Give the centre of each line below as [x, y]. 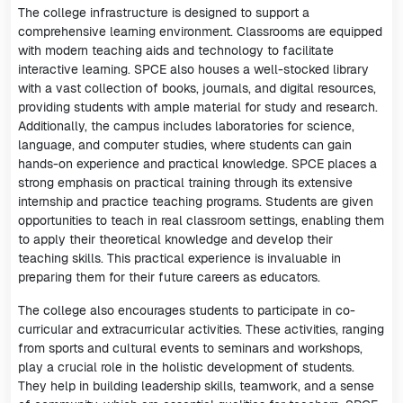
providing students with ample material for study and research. [198, 107]
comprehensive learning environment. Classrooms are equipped [200, 31]
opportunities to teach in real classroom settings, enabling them [201, 220]
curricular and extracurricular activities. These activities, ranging [201, 329]
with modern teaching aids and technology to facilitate [176, 50]
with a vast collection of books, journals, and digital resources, [197, 88]
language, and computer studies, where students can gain [185, 145]
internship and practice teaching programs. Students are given [196, 201]
